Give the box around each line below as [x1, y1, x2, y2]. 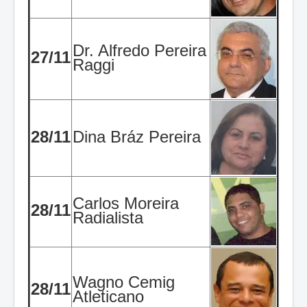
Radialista [73, 208, 143, 227]
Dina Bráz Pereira [73, 127, 201, 146]
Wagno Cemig [73, 272, 175, 291]
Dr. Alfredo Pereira [73, 40, 206, 60]
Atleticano [73, 286, 144, 306]
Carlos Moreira [73, 193, 179, 212]
